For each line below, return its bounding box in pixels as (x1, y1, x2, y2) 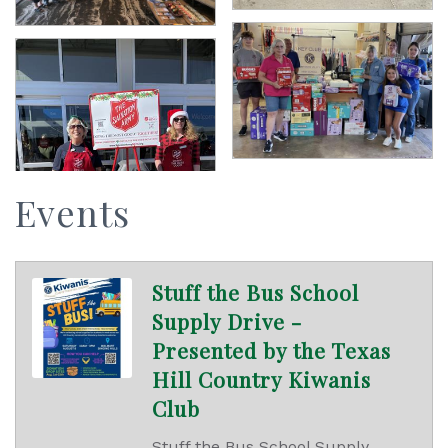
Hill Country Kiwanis (152, 364, 371, 393)
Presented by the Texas (152, 335, 391, 364)
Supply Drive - (152, 306, 302, 335)
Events (15, 187, 130, 236)
